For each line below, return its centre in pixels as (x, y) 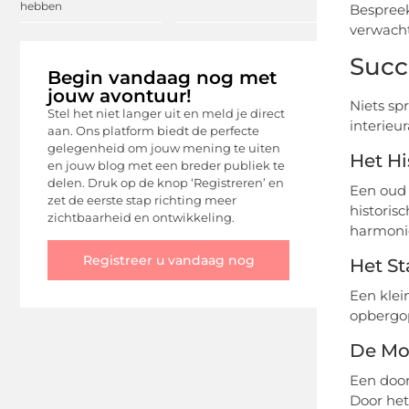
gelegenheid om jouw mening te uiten (164, 148)
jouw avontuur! (120, 96)
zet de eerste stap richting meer (142, 200)
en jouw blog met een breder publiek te (166, 166)
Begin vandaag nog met (162, 78)
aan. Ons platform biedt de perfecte (153, 131)
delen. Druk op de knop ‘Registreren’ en (166, 183)
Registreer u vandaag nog (168, 260)
